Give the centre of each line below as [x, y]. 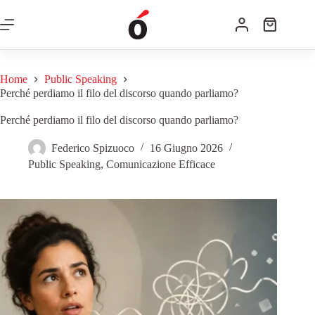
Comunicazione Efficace [161, 164]
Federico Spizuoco [93, 148]
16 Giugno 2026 [186, 148]
